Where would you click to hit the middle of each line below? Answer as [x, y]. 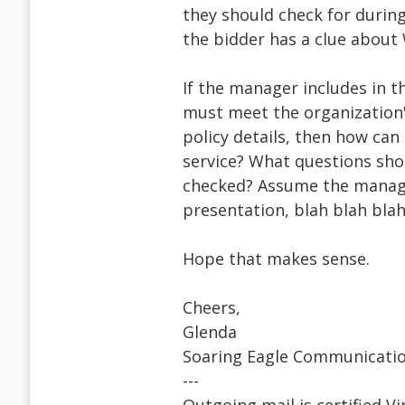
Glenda [210, 332]
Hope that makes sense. [276, 259]
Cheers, [212, 308]
